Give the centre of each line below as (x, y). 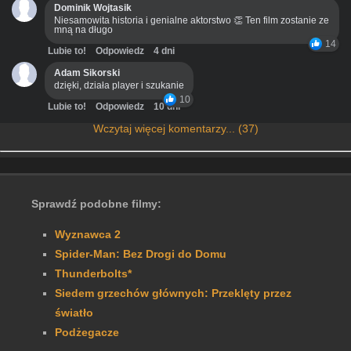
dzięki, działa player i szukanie (119, 85)
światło (74, 312)
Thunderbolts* (93, 273)
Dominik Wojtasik (93, 7)
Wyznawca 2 (88, 234)
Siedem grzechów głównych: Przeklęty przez (173, 293)
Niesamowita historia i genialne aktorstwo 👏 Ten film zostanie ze (192, 20)
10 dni (167, 106)
